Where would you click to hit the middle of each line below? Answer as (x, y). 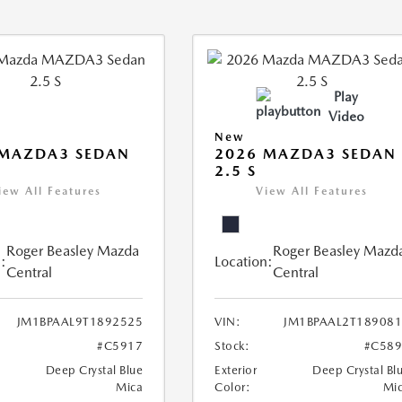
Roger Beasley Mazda (72, 251)
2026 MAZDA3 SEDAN (306, 154)
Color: (233, 387)
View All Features (312, 191)
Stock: (232, 346)
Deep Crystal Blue (94, 370)
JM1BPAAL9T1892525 (80, 322)
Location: (244, 262)
